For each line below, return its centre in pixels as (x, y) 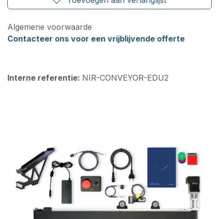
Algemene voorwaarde (50, 27)
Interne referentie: (45, 77)
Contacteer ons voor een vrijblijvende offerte (96, 38)
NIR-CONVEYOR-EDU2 (125, 77)
